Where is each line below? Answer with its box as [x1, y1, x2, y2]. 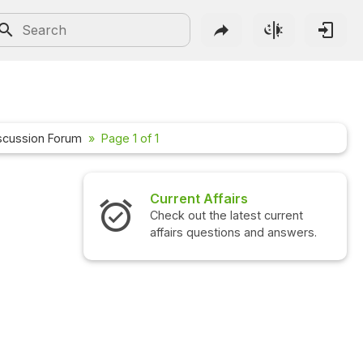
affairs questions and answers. [149, 225, 317, 240]
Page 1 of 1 [101, 131, 159, 146]
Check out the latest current [149, 208, 303, 223]
